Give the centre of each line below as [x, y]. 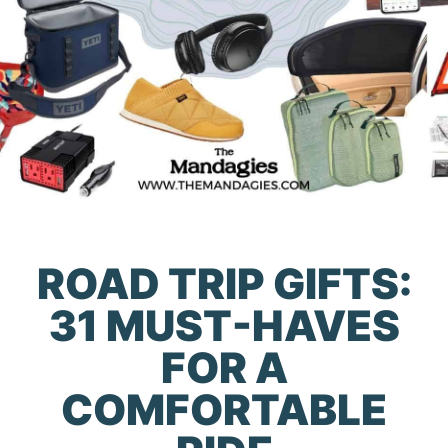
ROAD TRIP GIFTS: [224, 283]
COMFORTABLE [224, 409]
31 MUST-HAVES [224, 325]
